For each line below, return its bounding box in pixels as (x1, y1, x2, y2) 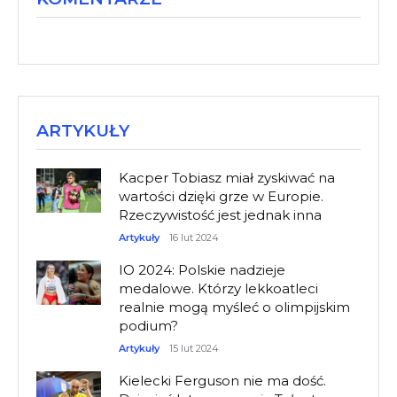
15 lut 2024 (169, 342, 220, 355)
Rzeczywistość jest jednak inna (119, 206, 323, 224)
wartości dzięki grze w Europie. (119, 188, 324, 206)
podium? (119, 317, 179, 335)
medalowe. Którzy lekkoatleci (119, 280, 319, 298)
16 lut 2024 (169, 231, 220, 245)
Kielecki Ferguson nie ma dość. (119, 372, 327, 390)
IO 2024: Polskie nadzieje (119, 261, 286, 279)
